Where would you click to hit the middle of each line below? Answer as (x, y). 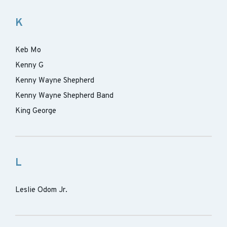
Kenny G (29, 66)
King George (36, 111)
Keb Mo (28, 50)
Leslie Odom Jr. (41, 190)
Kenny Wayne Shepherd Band (64, 96)
